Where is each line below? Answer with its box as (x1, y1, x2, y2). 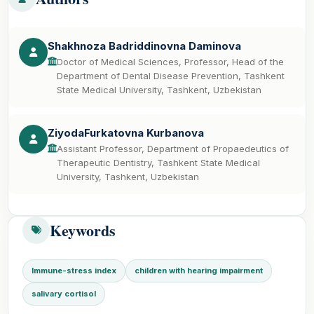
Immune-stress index (32, 265, 116, 275)
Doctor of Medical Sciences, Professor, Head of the (57, 55, 284, 67)
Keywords (50, 218, 116, 242)
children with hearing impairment (135, 265, 263, 275)
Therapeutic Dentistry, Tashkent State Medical (57, 156, 260, 168)
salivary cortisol (32, 288, 96, 299)
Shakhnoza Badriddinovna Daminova (48, 39, 241, 53)
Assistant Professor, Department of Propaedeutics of (57, 142, 289, 154)
